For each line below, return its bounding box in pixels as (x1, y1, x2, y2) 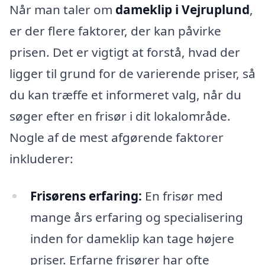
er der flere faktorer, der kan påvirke (9, 22, 221, 39)
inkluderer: (9, 150, 73, 167)
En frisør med (141, 188, 223, 205)
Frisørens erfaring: (30, 188, 142, 205)
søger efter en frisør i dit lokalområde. (9, 107, 231, 124)
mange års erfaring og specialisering (30, 209, 243, 226)
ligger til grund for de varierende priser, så (9, 64, 256, 82)
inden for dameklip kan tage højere (30, 230, 234, 247)
